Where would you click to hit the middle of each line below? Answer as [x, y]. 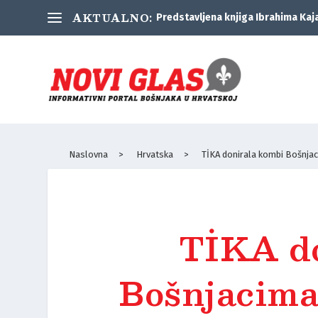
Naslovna [89, 155]
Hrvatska [155, 155]
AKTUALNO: [113, 18]
